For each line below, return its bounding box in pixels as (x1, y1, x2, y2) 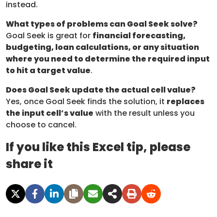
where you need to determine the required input (6, 53, 210, 64)
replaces (167, 95, 204, 107)
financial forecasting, (93, 30, 186, 41)
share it (6, 155, 53, 172)
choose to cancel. (6, 119, 77, 130)
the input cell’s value (6, 107, 93, 119)
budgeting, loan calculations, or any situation (6, 41, 199, 53)
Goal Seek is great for (6, 30, 93, 41)
